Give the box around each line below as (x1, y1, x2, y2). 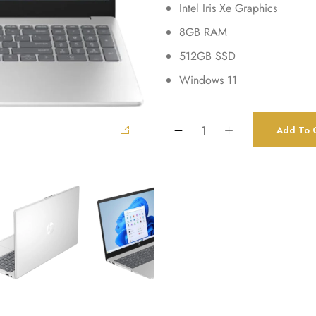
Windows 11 (179, 72, 237, 88)
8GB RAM (179, 24, 227, 40)
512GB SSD (179, 48, 236, 64)
